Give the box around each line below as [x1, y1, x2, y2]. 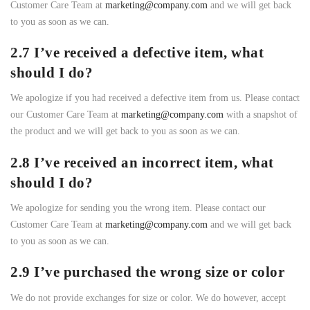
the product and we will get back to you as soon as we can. [10, 126, 240, 137]
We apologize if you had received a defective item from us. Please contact [10, 93, 300, 104]
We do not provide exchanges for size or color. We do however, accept [10, 292, 286, 303]
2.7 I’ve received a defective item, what [10, 44, 264, 61]
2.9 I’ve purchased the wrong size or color [10, 264, 284, 281]
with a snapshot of [224, 109, 298, 120]
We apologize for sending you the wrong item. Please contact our [10, 203, 266, 214]
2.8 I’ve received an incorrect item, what [10, 154, 274, 171]
